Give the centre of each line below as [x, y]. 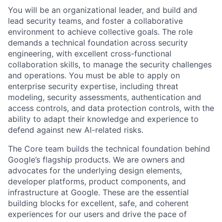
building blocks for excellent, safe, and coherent [98, 203]
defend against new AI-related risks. [76, 130]
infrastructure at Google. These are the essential [98, 193]
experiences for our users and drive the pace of [97, 214]
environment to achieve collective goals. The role [100, 32]
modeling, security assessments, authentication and [105, 97]
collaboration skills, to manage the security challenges [110, 65]
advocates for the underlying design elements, [95, 171]
